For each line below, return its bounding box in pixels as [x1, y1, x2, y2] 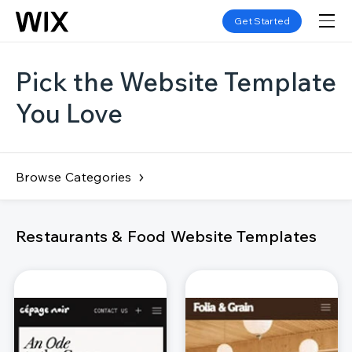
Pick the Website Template [16, 66, 336, 97]
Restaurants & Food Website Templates [16, 226, 317, 246]
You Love [16, 97, 123, 129]
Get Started [234, 14, 290, 27]
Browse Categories [16, 168, 132, 185]
